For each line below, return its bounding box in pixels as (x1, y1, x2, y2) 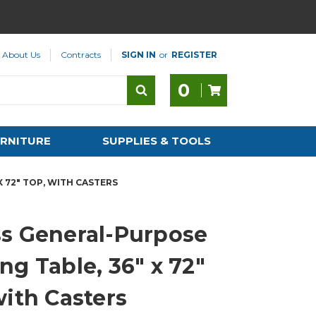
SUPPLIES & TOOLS (102, 134, 212, 147)
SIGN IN (121, 49, 157, 60)
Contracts (61, 49, 102, 60)
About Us (2, 49, 41, 60)
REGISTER (171, 49, 217, 60)
